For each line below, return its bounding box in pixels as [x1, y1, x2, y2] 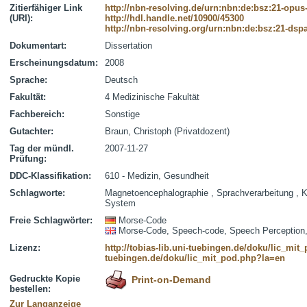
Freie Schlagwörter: [10, 215, 93, 225]
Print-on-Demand [132, 274, 211, 285]
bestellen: [10, 284, 51, 294]
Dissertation [105, 40, 152, 51]
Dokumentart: [10, 40, 66, 51]
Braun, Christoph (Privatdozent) [105, 126, 230, 136]
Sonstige [105, 109, 140, 119]
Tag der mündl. [10, 143, 74, 153]
